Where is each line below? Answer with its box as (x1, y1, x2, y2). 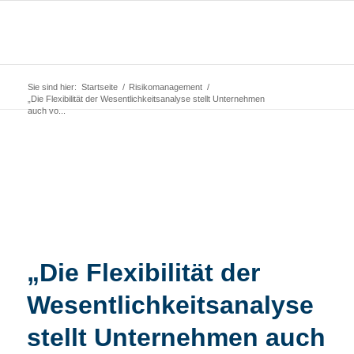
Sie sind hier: (27, 82, 77, 92)
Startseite (81, 82, 118, 92)
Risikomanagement (128, 82, 202, 92)
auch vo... (27, 106, 66, 115)
